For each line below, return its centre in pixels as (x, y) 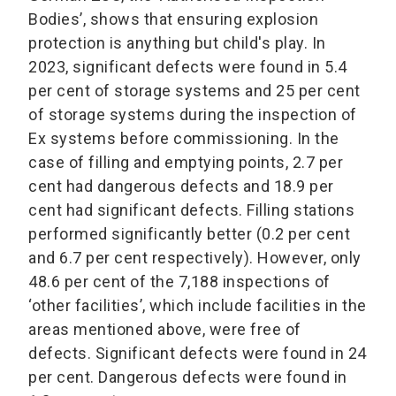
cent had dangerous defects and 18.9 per (181, 186)
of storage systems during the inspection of (193, 114)
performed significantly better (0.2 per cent (189, 233)
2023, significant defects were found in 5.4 (188, 66)
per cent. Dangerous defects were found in (188, 377)
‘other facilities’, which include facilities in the (198, 305)
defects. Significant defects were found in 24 (198, 353)
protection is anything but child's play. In (177, 42)
